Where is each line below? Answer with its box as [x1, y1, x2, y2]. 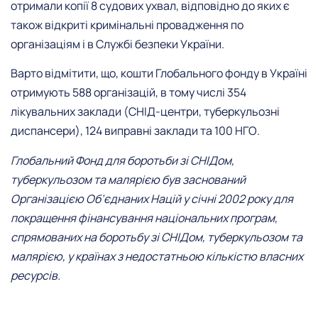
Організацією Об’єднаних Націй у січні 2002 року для [11, 190, 293, 207]
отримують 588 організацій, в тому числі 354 [11, 84, 246, 101]
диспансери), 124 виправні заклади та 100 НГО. [11, 123, 260, 139]
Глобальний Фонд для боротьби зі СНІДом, [11, 152, 234, 168]
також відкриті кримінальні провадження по [11, 16, 243, 33]
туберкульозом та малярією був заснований [11, 171, 246, 187]
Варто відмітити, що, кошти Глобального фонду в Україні [11, 65, 307, 82]
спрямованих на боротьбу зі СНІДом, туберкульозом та [11, 229, 302, 245]
